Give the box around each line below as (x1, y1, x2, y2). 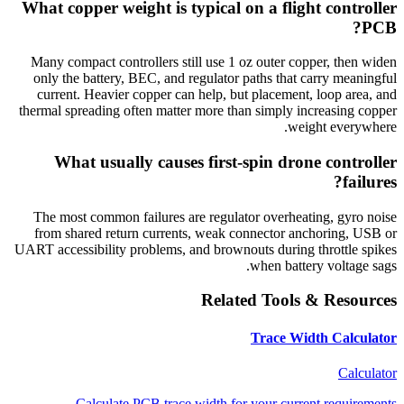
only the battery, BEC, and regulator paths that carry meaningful (33, 70, 397, 87)
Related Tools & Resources (201, 290, 397, 310)
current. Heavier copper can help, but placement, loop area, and (37, 87, 397, 103)
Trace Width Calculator (251, 329, 397, 345)
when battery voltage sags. (250, 257, 397, 273)
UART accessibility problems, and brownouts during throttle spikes (14, 241, 397, 257)
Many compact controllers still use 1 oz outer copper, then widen (31, 54, 397, 70)
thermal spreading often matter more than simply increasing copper (19, 103, 397, 119)
